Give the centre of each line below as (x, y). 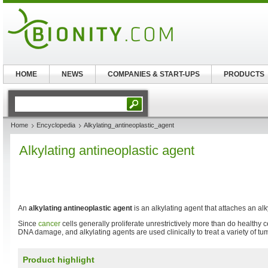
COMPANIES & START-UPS (153, 74)
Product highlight (59, 260)
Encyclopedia (56, 125)
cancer (49, 224)
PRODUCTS (244, 74)
